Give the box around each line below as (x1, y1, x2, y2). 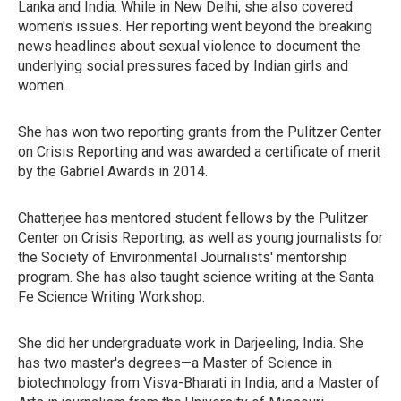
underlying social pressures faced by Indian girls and (18, 57, 348, 74)
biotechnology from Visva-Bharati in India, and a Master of (18, 374, 380, 391)
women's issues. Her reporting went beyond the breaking (18, 18, 372, 35)
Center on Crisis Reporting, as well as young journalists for (18, 229, 383, 246)
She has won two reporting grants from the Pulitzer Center (18, 124, 381, 141)
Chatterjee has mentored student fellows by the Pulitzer (18, 209, 368, 226)
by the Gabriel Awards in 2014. (18, 163, 208, 180)
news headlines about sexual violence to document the (18, 38, 361, 55)
